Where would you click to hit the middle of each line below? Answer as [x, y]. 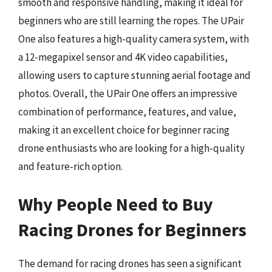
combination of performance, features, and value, [127, 112]
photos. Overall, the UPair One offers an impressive [128, 93]
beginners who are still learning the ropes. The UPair [131, 21]
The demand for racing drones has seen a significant [130, 263]
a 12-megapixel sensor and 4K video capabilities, [123, 57]
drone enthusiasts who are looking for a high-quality [131, 148]
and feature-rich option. [70, 166]
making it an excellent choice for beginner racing [124, 130]
